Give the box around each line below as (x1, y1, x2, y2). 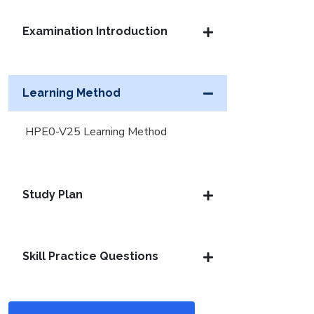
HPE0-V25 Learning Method (25, 124, 168, 139)
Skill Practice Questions (22, 250, 158, 263)
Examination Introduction (22, 25, 168, 38)
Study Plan (22, 188, 83, 201)
